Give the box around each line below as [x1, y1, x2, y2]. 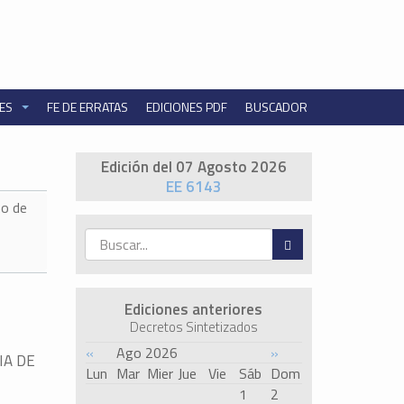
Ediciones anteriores [124, 297, 263, 321]
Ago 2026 [115, 341, 178, 363]
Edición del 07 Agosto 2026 [100, 154, 287, 179]
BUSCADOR [244, 96, 308, 116]
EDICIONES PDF [145, 96, 227, 116]
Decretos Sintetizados [129, 316, 258, 337]
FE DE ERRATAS [46, 96, 128, 116]
